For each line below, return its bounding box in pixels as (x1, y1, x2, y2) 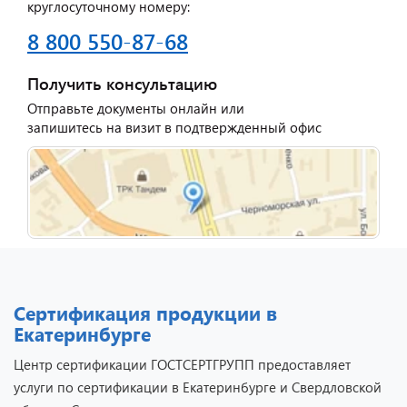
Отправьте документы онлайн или (27, 99, 244, 118)
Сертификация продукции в (14, 298, 277, 326)
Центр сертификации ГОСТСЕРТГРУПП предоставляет (14, 354, 351, 373)
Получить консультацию (27, 72, 217, 95)
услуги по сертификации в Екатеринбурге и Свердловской (14, 377, 382, 396)
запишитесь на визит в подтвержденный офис (27, 118, 322, 137)
